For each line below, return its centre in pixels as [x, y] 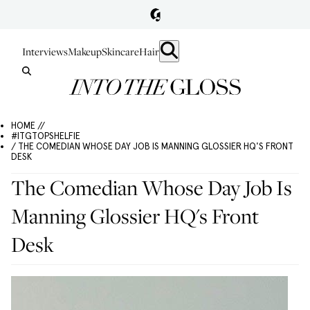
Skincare [120, 51]
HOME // [28, 126]
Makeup [85, 51]
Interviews [45, 51]
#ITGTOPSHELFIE [46, 136]
